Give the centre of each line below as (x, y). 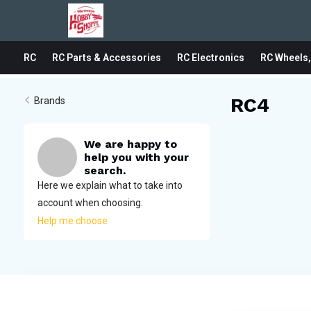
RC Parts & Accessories (106, 58)
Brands (49, 101)
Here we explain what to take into (110, 185)
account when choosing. (90, 203)
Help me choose (72, 221)
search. (104, 170)
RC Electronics (210, 58)
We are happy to (130, 144)
